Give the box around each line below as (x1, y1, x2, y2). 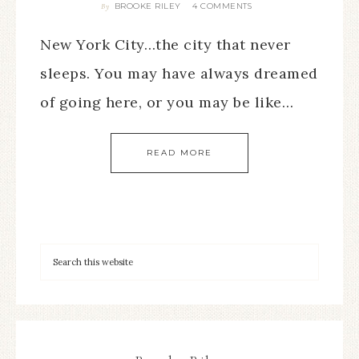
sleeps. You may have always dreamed (40, 64, 318, 83)
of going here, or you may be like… (40, 93, 293, 111)
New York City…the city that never (40, 35, 291, 54)
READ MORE (147, 147, 212, 158)
